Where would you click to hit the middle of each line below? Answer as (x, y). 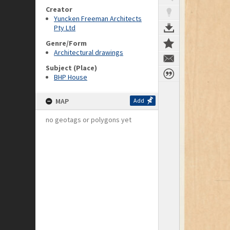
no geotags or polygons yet (89, 120)
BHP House (71, 77)
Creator (59, 9)
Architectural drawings (89, 52)
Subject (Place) (71, 68)
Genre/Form (66, 43)
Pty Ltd (65, 28)
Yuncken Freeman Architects (98, 18)
